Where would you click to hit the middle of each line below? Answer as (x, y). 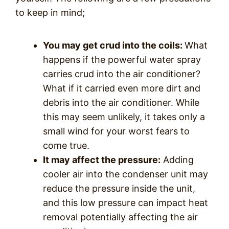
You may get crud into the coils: (114, 45)
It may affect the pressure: (102, 160)
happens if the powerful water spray (122, 60)
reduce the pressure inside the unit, (119, 189)
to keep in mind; (50, 13)
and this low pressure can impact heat (125, 203)
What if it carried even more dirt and (122, 88)
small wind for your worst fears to (116, 131)
